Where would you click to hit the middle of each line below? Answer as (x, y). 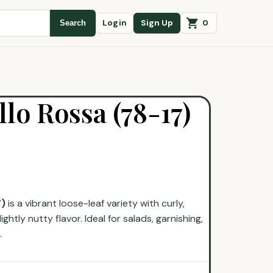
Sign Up (157, 23)
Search (73, 23)
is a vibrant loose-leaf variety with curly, (95, 203)
